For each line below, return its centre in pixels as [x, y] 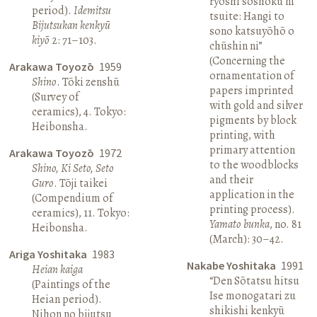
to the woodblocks [254, 165]
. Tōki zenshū [88, 82]
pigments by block [253, 120]
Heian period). [67, 299]
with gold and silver [256, 105]
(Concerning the [247, 60]
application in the [252, 194]
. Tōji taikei [81, 183]
